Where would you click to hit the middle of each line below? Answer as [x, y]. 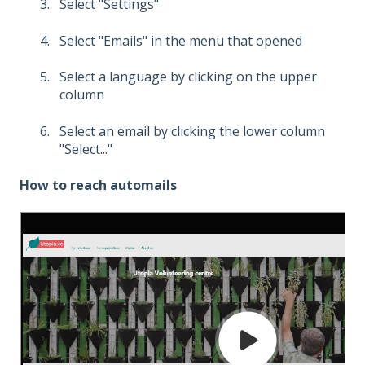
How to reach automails [98, 185]
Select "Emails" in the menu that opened [181, 40]
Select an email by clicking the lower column [192, 131]
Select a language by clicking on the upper [188, 77]
